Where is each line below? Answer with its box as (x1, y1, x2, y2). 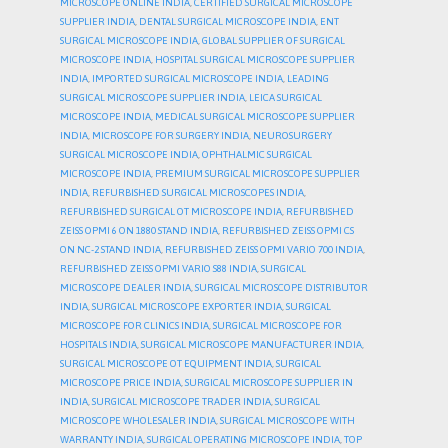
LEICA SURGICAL (249, 92, 322, 104)
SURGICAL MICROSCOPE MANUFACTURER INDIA (141, 339, 362, 351)
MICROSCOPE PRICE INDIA (60, 377, 181, 389)
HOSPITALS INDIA (60, 339, 137, 351)
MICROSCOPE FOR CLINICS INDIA (60, 320, 209, 332)
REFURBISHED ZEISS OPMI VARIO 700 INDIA (165, 244, 363, 256)
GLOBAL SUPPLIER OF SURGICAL (202, 35, 345, 47)
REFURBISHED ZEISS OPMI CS (222, 225, 354, 237)
